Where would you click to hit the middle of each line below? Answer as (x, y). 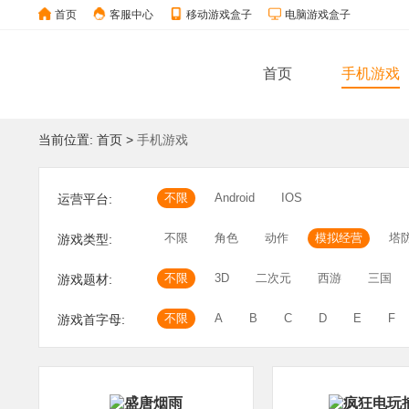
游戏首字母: (91, 320)
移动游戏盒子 (219, 15)
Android (235, 198)
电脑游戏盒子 (318, 15)
